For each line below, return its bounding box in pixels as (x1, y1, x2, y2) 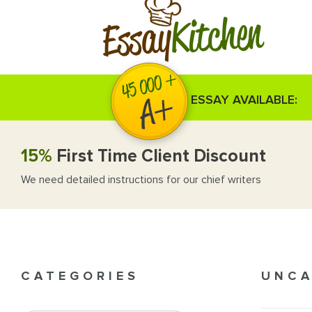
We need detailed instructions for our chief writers (21, 172, 261, 187)
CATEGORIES (21, 268, 139, 284)
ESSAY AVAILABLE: (191, 92, 297, 107)
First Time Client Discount (52, 145, 266, 166)
